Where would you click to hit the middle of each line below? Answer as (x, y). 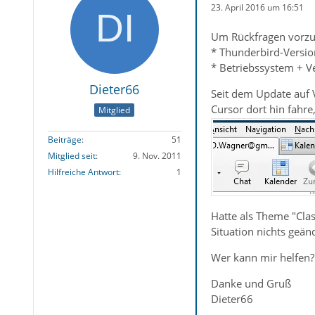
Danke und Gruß (251, 283)
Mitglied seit (71, 156)
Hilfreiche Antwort (83, 172)
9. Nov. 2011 (157, 156)
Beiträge (64, 140)
